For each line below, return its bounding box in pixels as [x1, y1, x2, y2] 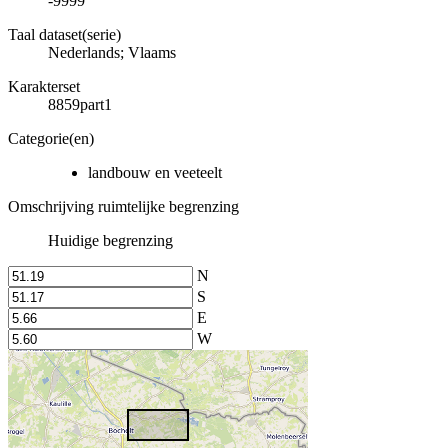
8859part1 [48, 95, 112, 113]
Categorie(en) [8, 129, 94, 147]
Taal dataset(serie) [8, 25, 121, 43]
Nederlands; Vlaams [48, 43, 176, 61]
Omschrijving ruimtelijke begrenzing [8, 197, 239, 215]
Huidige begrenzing [48, 231, 173, 249]
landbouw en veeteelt [88, 163, 222, 181]
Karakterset [8, 77, 80, 95]
